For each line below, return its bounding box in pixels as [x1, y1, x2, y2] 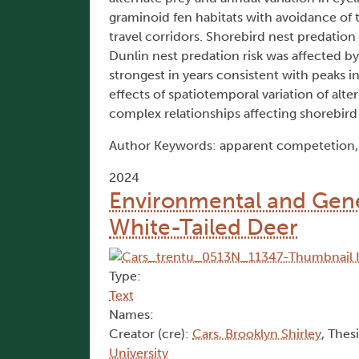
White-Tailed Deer [109, 214, 298, 241]
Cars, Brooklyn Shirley [192, 326, 321, 342]
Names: [109, 307, 154, 323]
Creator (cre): [109, 326, 192, 342]
